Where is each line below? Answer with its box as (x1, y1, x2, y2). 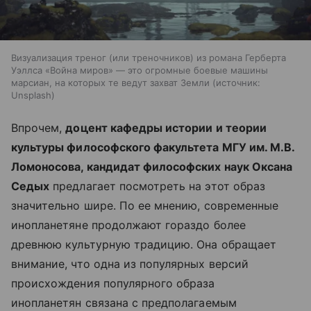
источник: (216, 76, 260, 88)
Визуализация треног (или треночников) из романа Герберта (11, 51, 286, 63)
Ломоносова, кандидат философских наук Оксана (11, 159, 293, 174)
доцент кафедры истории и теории (65, 120, 267, 135)
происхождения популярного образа (11, 276, 215, 290)
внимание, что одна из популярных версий (11, 256, 249, 271)
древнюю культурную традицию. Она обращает (11, 237, 276, 251)
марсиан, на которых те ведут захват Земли (11, 76, 210, 88)
